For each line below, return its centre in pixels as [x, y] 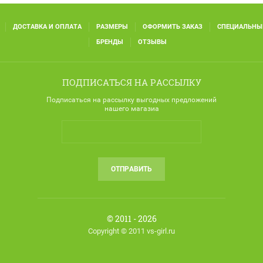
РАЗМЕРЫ [112, 26]
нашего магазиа [131, 108]
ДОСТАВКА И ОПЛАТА [47, 26]
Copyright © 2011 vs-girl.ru [131, 231]
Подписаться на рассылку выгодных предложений [131, 100]
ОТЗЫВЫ [152, 42]
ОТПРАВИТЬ [131, 169]
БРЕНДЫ [110, 42]
